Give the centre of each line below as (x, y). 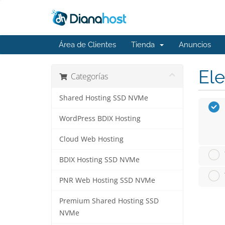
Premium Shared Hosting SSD (109, 201)
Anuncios (195, 45)
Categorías (87, 76)
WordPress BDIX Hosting (100, 119)
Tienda (145, 45)
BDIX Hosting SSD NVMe (99, 160)
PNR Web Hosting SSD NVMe (107, 180)
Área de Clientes (87, 45)
